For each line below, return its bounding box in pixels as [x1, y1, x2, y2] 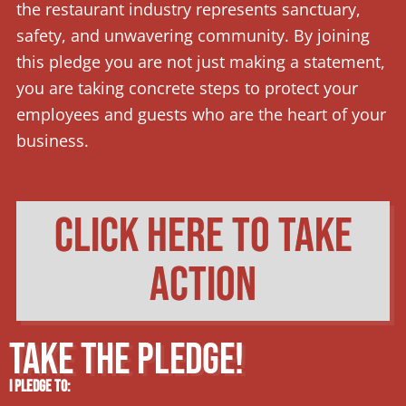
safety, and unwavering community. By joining [16, 24, 370, 46]
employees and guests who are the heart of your [16, 103, 386, 125]
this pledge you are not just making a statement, [16, 51, 385, 72]
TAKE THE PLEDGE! [9, 333, 251, 386]
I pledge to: [9, 376, 70, 396]
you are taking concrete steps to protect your [16, 77, 358, 99]
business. [16, 130, 89, 151]
